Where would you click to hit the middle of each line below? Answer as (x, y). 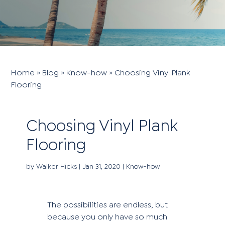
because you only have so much (107, 217)
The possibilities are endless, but (108, 205)
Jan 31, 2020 (102, 166)
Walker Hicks (57, 166)
